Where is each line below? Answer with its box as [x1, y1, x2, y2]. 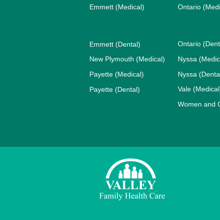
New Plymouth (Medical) [89, 55, 165, 63]
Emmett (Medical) [89, 2, 144, 11]
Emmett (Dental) [89, 40, 140, 48]
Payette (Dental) [89, 85, 140, 93]
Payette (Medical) [89, 70, 144, 78]
